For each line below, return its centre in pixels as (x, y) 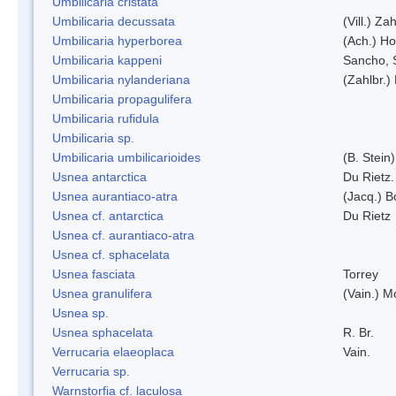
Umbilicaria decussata (114, 21)
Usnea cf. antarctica (108, 215)
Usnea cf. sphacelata (111, 254)
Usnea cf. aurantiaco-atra (123, 235)
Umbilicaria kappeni (107, 60)
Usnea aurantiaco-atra (115, 196)
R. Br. (358, 332)
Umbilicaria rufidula (106, 118)
